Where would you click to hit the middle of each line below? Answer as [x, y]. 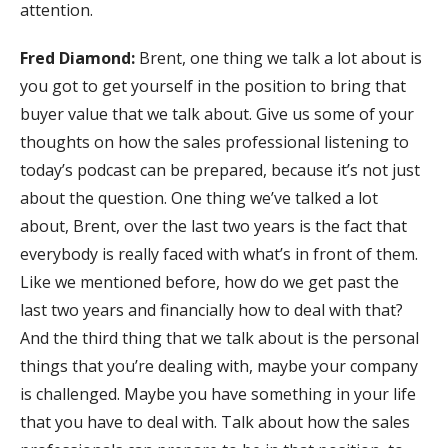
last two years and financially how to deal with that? [211, 310]
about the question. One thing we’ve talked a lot [199, 198]
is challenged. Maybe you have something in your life [218, 394]
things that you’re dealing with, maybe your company [219, 366]
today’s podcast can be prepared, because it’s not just [220, 170]
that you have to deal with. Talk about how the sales [215, 422]
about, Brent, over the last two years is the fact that [213, 226]
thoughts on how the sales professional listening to [214, 142]
